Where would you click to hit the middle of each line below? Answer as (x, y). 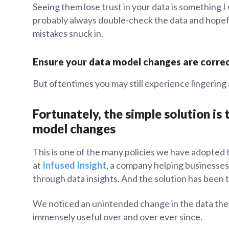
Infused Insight (74, 165)
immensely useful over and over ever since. (118, 217)
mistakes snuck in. (68, 33)
